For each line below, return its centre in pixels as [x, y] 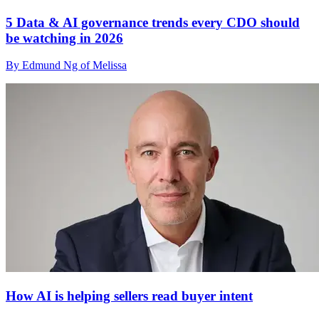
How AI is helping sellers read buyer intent [129, 296]
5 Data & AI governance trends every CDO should [153, 22]
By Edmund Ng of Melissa [66, 66]
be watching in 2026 [64, 38]
